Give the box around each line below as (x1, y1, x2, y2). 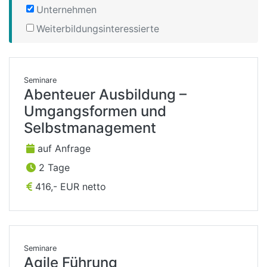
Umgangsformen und (24, 103, 166, 120)
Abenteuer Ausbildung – (24, 86, 187, 104)
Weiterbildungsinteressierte (36, 23, 159, 35)
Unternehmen (36, 4, 97, 16)
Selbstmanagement (24, 119, 156, 137)
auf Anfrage (35, 142, 91, 155)
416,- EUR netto (32, 181, 106, 193)
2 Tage (36, 162, 70, 174)
